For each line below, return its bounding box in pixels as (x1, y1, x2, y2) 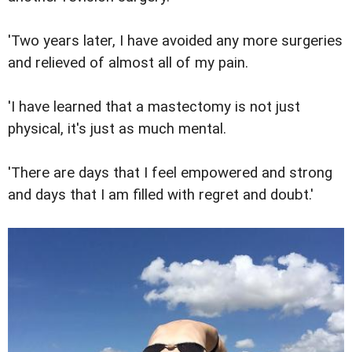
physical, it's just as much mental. (8, 120, 226, 138)
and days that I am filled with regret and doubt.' (8, 186, 313, 204)
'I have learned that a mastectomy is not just (8, 98, 300, 116)
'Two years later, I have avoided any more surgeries (8, 31, 343, 49)
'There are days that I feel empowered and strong (8, 164, 332, 182)
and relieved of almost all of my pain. (8, 53, 248, 71)
